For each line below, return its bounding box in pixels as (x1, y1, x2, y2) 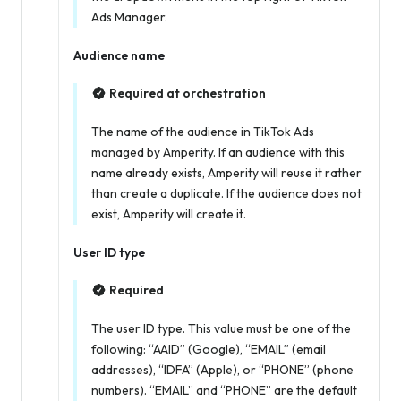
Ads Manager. (91, 9, 167, 26)
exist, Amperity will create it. (91, 206, 246, 223)
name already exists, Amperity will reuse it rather (91, 165, 362, 182)
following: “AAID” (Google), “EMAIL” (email (91, 341, 326, 358)
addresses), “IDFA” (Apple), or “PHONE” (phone (91, 362, 354, 379)
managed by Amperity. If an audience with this (91, 144, 345, 161)
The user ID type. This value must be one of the (91, 320, 351, 337)
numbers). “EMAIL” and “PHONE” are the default (91, 382, 357, 399)
